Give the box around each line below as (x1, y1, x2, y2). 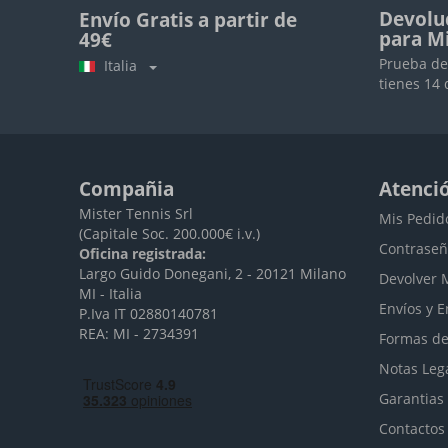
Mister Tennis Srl (79, 204, 193, 223)
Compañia (79, 176, 174, 202)
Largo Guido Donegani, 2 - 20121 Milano (79, 264, 346, 283)
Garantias (379, 389, 444, 408)
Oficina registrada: (79, 244, 206, 263)
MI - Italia (79, 284, 142, 303)
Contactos (379, 419, 445, 438)
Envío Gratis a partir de (79, 7, 297, 33)
